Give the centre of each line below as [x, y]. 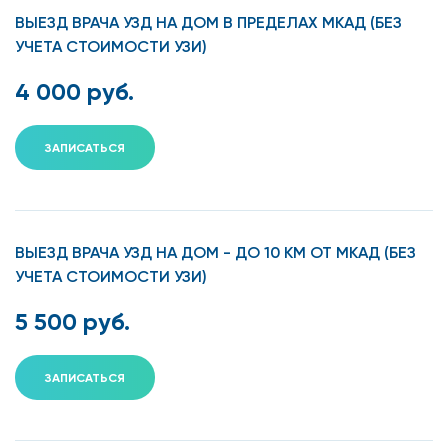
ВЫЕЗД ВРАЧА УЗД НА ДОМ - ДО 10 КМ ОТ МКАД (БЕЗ [215, 252]
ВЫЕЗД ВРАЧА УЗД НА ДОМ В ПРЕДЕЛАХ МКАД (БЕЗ [208, 22]
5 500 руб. [72, 321]
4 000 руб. [74, 91]
